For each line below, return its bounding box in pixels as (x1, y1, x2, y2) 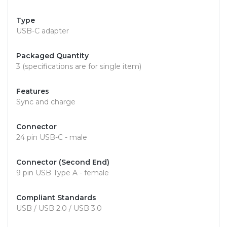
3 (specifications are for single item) (16, 62, 141, 71)
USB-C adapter (16, 26, 69, 36)
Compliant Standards (16, 193, 96, 203)
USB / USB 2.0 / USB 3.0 (16, 204, 102, 213)
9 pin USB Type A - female (16, 168, 109, 178)
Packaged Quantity (16, 51, 89, 61)
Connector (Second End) (16, 158, 109, 167)
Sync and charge (16, 97, 75, 107)
